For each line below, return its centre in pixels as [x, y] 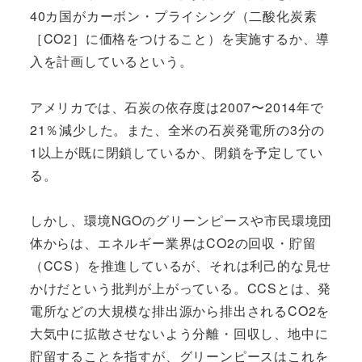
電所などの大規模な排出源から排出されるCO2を [180, 311]
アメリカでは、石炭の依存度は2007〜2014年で [177, 107]
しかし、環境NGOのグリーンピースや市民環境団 [181, 221]
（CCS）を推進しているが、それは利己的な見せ [181, 266]
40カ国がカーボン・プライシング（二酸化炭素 [173, 15]
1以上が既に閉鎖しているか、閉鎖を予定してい [176, 152]
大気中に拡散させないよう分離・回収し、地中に [179, 334]
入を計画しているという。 [111, 61]
